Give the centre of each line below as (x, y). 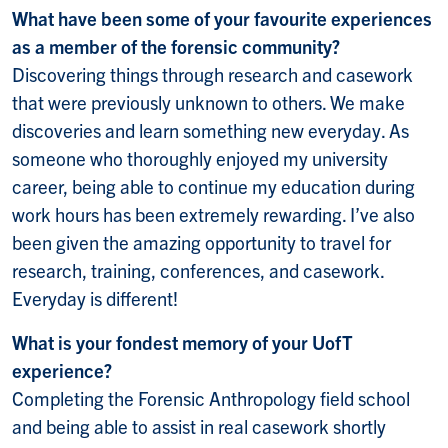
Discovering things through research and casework (212, 73)
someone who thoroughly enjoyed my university (200, 157)
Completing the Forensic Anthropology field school (211, 397)
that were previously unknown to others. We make (208, 101)
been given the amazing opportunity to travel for (201, 241)
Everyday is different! (95, 297)
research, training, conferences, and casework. (198, 269)
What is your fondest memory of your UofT (182, 341)
